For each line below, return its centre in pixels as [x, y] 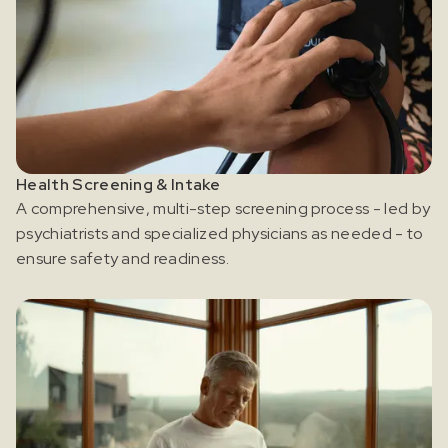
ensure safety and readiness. [122, 258]
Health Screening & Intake [118, 184]
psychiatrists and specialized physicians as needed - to [220, 233]
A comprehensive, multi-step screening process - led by [223, 208]
